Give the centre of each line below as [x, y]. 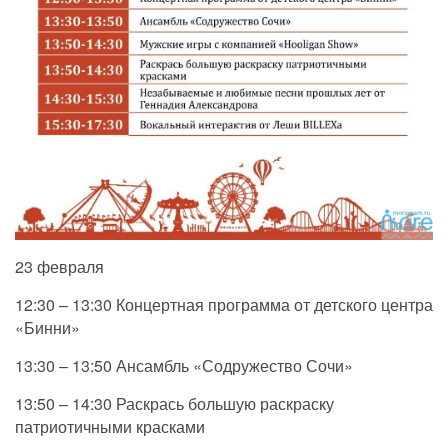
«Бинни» [47, 328]
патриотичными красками [110, 427]
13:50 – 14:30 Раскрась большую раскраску [174, 404]
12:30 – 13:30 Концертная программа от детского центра [224, 305]
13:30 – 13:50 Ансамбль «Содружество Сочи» [184, 366]
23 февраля [59, 267]
